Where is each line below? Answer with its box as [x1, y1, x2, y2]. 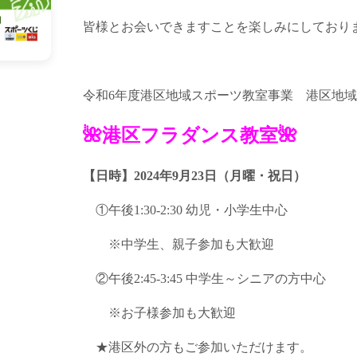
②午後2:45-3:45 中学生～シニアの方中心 [83, 272, 326, 285]
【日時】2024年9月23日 [83, 169, 217, 182]
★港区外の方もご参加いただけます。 [83, 340, 312, 354]
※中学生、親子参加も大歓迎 [83, 237, 274, 251]
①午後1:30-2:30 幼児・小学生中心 [83, 203, 288, 217]
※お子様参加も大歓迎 [83, 306, 236, 320]
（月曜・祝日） [217, 169, 306, 182]
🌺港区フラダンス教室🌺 [83, 125, 297, 146]
